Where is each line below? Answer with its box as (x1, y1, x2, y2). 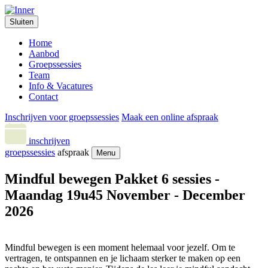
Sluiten (10, 17, 33, 26)
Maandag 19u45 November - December (5, 187, 245, 203)
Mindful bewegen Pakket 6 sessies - (5, 170, 220, 187)
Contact (29, 92, 58, 102)
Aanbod (29, 48, 59, 59)
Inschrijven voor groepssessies (5, 112, 119, 122)
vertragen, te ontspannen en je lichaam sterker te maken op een (5, 252, 240, 263)
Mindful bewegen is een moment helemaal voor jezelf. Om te (5, 242, 235, 252)
